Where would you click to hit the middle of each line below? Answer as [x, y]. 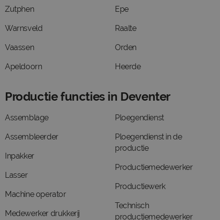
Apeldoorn [24, 67]
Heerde [128, 67]
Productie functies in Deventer [88, 96]
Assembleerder [32, 137]
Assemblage [27, 118]
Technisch [132, 206]
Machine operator [36, 194]
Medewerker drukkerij [42, 213]
